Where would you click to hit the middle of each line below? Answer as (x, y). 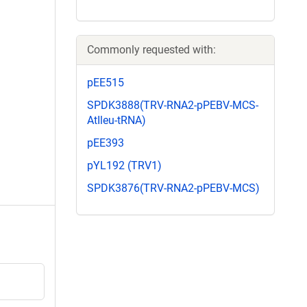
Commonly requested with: (151, 49)
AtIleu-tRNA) (116, 120)
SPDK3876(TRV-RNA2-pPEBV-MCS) (173, 188)
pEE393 (106, 143)
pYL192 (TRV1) (124, 166)
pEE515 (106, 82)
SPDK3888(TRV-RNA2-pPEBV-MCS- (173, 105)
